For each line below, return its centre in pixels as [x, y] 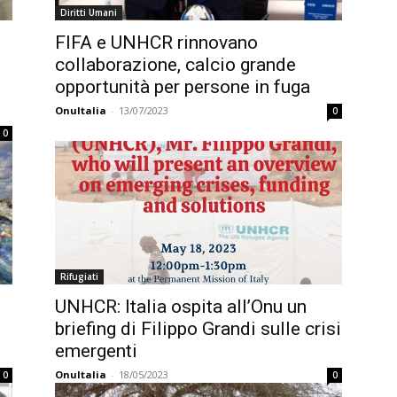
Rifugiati [79, 276]
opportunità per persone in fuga [183, 87]
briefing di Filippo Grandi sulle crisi [198, 329]
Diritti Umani [89, 12]
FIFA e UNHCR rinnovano [156, 43]
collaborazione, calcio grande [175, 65]
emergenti [96, 351]
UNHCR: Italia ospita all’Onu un [181, 307]
